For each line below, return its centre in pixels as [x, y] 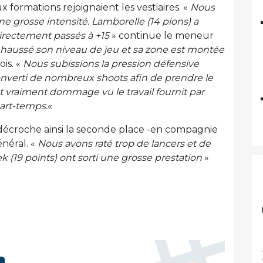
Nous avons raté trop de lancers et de [124, 144]
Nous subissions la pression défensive [111, 64]
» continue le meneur [161, 36]
